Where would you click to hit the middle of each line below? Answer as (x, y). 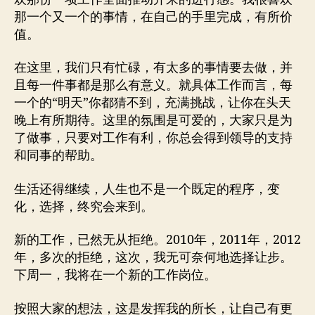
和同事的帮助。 (58, 156)
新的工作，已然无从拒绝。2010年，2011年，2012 (157, 240)
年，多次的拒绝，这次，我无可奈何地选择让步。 (153, 258)
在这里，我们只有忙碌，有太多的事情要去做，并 (153, 68)
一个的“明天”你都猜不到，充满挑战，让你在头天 (153, 103)
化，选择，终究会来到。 (84, 207)
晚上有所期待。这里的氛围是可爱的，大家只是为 (153, 121)
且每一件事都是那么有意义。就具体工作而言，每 (153, 85)
